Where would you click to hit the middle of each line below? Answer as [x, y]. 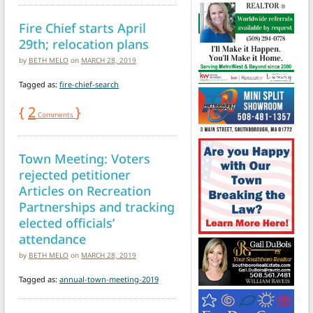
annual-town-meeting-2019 [109, 279]
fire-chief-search [89, 84]
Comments [56, 114]
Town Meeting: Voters [85, 158]
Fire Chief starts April [82, 27]
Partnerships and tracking [97, 206]
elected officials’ [67, 222]
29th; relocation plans [84, 43]
